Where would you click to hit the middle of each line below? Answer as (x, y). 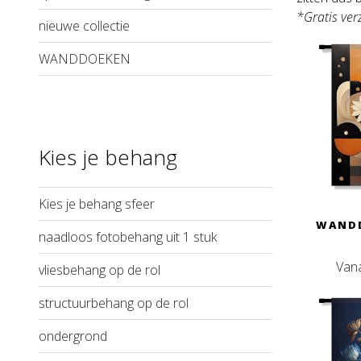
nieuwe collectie (84, 25)
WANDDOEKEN (85, 58)
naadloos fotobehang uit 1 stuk (128, 237)
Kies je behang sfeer (97, 204)
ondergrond (73, 336)
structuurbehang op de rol (114, 303)
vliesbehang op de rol (100, 270)
